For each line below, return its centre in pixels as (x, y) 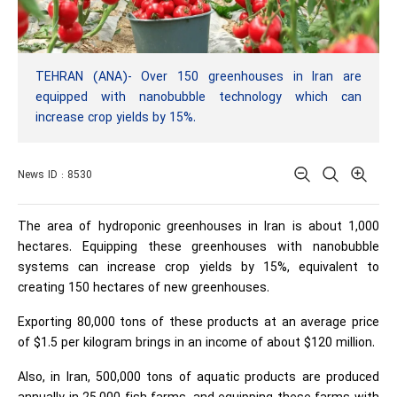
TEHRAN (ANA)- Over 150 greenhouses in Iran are (198, 77)
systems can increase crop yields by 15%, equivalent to (198, 268)
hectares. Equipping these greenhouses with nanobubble (198, 247)
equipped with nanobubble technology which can (198, 97)
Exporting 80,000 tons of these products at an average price (198, 323)
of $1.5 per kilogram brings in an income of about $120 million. (196, 343)
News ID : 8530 (55, 175)
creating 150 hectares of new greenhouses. (144, 288)
